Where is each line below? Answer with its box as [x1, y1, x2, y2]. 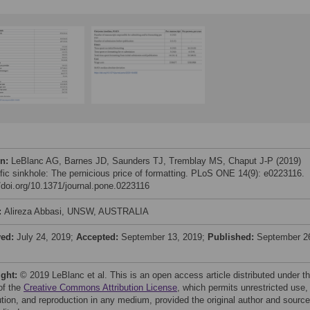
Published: [208, 232, 257, 242]
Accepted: [76, 232, 121, 242]
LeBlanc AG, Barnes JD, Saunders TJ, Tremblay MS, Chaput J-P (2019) [11, 156, 301, 166]
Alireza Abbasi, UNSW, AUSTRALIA [4, 206, 149, 217]
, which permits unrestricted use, [177, 282, 308, 293]
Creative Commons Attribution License [24, 282, 177, 293]
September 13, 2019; [121, 232, 208, 242]
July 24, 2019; [17, 232, 76, 242]
